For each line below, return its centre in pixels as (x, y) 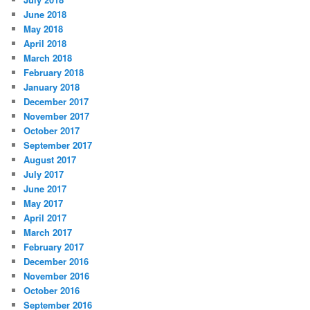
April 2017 (45, 218)
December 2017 (56, 102)
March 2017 (48, 232)
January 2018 (52, 87)
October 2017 (52, 131)
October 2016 (52, 291)
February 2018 (54, 73)
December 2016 (56, 262)
